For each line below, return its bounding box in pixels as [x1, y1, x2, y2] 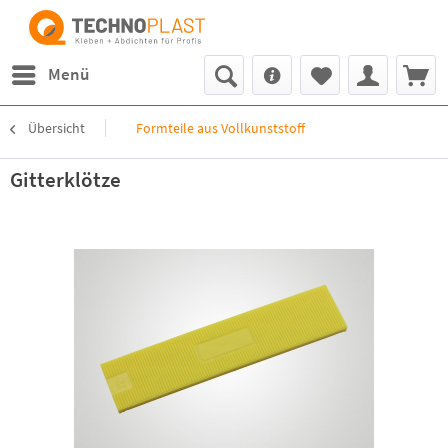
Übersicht [28, 119, 85, 137]
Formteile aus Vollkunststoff [136, 119, 305, 137]
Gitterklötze [10, 166, 121, 193]
